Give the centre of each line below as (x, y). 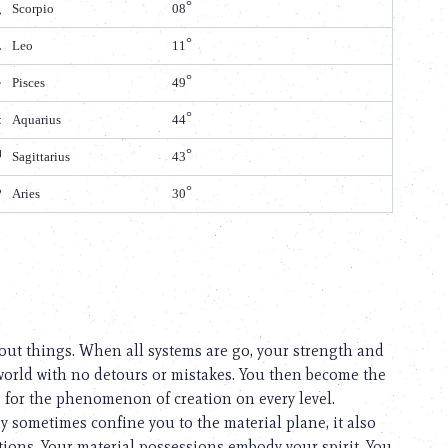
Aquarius (37, 119)
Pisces (29, 82)
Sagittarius (41, 156)
